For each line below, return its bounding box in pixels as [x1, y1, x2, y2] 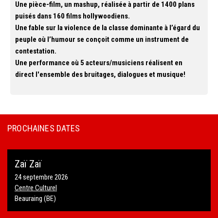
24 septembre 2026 [15, 173, 68, 182]
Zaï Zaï [15, 158, 41, 170]
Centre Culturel [15, 183, 57, 192]
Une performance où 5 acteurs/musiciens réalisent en [15, 58, 183, 67]
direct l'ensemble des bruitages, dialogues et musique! [15, 70, 187, 79]
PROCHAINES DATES [7, 123, 80, 133]
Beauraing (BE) [15, 194, 56, 203]
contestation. [15, 47, 57, 55]
